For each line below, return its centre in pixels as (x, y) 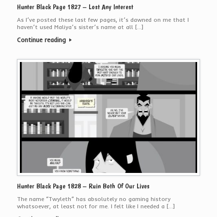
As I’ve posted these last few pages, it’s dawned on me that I (103, 20)
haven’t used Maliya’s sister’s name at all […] (80, 27)
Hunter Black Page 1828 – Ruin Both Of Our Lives (83, 186)
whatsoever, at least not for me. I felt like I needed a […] (96, 206)
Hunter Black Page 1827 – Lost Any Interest (75, 7)
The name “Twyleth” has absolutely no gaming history (94, 199)
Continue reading (42, 40)
